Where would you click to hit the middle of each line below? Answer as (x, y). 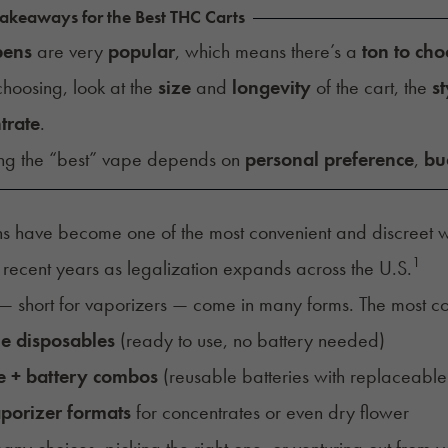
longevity (271, 86)
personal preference (329, 158)
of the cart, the (371, 86)
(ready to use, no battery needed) (249, 339)
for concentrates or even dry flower (269, 411)
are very (69, 50)
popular (141, 50)
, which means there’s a (268, 50)
